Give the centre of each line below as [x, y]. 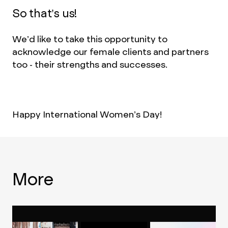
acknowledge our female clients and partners [110, 52]
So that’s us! [45, 13]
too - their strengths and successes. [90, 64]
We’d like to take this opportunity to [90, 39]
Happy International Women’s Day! [87, 114]
